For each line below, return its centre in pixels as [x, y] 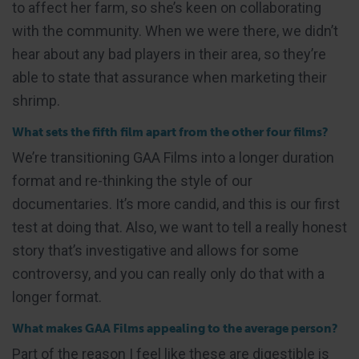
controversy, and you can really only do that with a [168, 274]
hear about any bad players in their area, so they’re [169, 54]
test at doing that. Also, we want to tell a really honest [179, 228]
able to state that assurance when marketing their [169, 78]
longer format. [57, 297]
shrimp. [36, 101]
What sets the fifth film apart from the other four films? [170, 133]
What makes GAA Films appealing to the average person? [175, 329]
